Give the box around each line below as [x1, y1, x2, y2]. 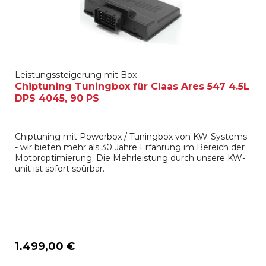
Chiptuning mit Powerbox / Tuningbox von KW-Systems [15, 131, 248, 142]
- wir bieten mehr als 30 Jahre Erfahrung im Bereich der [15, 142, 245, 153]
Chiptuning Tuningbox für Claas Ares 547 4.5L [15, 81, 250, 93]
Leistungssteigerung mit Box [15, 69, 137, 81]
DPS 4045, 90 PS [15, 93, 100, 104]
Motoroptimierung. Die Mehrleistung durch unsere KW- [15, 153, 246, 164]
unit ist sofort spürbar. [15, 163, 105, 175]
